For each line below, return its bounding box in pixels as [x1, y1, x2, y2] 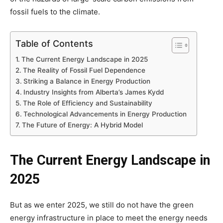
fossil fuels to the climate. [10, 6, 100, 16]
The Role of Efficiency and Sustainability [22, 99, 152, 107]
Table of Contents [15, 38, 93, 49]
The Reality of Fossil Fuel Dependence [22, 66, 145, 74]
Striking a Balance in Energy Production [23, 77, 150, 85]
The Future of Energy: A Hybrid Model [21, 120, 143, 129]
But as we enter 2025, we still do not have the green [10, 200, 194, 210]
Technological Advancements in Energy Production [23, 110, 187, 118]
